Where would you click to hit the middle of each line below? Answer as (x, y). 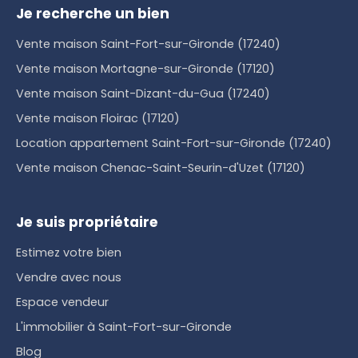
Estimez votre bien (69, 253)
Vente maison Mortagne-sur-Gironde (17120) (145, 69)
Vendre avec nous (69, 278)
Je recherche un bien (93, 14)
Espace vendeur (62, 302)
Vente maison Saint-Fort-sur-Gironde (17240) (148, 44)
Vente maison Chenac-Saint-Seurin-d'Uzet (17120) (161, 168)
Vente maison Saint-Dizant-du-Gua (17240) (143, 94)
